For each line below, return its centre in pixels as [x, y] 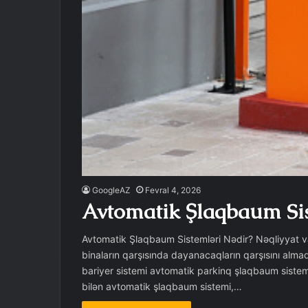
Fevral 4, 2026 [173, 190]
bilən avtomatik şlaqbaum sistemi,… [162, 286]
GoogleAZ [111, 190]
